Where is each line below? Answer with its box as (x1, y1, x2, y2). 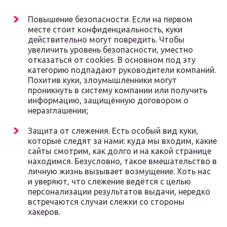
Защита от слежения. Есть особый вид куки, (28, 126, 198, 136)
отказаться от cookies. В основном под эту (28, 55, 196, 65)
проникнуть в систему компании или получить (28, 86, 207, 95)
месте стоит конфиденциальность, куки (28, 25, 182, 34)
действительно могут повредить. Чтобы (28, 35, 184, 45)
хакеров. (28, 207, 60, 217)
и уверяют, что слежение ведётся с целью (28, 177, 191, 186)
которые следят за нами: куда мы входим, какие (28, 136, 217, 146)
